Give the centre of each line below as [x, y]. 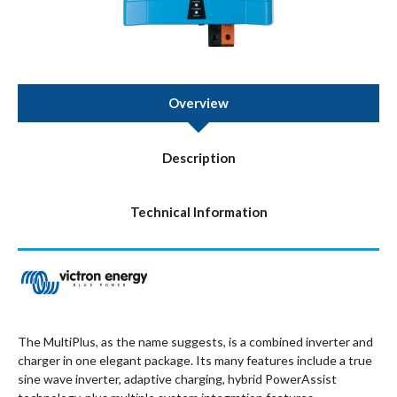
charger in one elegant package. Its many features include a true [195, 360]
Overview [198, 103]
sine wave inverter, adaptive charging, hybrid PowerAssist [177, 379]
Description [198, 158]
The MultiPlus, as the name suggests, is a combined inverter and [195, 342]
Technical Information [198, 212]
